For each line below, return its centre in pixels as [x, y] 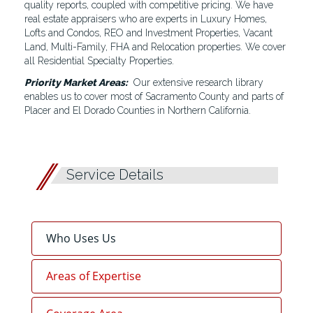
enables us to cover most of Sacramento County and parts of [154, 96]
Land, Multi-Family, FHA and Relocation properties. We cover [155, 47]
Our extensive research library [196, 82]
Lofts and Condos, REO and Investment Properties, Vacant [148, 33]
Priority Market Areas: [76, 82]
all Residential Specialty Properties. [99, 61]
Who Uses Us [81, 238]
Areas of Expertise [94, 276]
